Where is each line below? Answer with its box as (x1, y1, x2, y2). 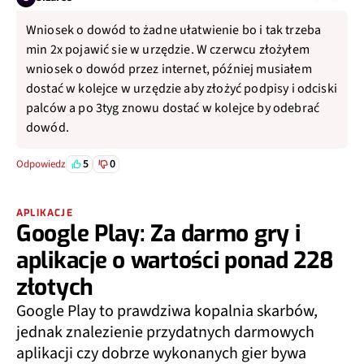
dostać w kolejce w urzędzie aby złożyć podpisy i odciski (26, 80, 337, 98)
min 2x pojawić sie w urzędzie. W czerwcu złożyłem (26, 41, 310, 59)
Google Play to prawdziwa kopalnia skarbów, (16, 300, 318, 323)
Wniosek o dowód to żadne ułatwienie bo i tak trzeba (26, 21, 322, 40)
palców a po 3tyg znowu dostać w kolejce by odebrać (26, 99, 320, 118)
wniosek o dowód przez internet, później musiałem (26, 60, 312, 79)
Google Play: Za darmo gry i (16, 219, 301, 249)
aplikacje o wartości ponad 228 (16, 245, 334, 276)
